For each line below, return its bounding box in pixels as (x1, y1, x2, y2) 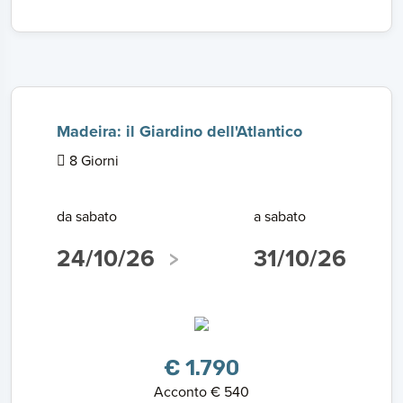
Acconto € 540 (154, 381, 249, 401)
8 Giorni (66, 150, 119, 170)
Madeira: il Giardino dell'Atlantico (57, 120, 302, 143)
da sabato (57, 206, 117, 226)
